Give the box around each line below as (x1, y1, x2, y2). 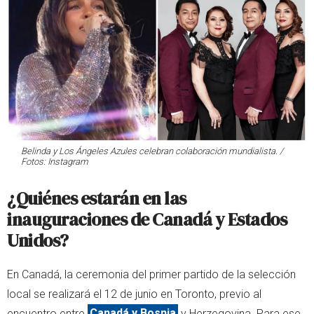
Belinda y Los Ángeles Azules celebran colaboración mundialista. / (21, 145, 283, 156)
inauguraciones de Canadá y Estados (7, 207, 287, 231)
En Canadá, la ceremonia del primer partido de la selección (7, 267, 296, 281)
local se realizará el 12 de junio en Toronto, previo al (7, 287, 261, 301)
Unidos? (7, 228, 69, 252)
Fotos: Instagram (21, 156, 88, 167)
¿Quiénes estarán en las (7, 186, 186, 210)
